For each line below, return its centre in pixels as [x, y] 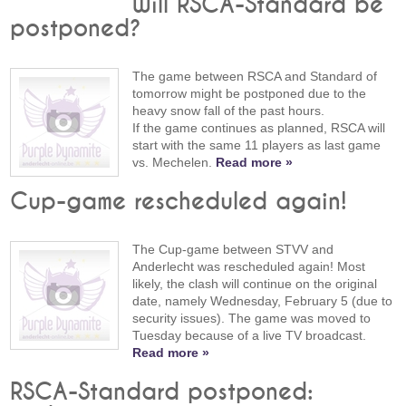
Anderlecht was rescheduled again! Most [249, 266]
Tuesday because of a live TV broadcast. [250, 335]
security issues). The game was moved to [252, 318]
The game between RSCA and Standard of [255, 76]
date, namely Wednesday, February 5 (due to [263, 300]
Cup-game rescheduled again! [179, 202]
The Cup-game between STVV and [233, 249]
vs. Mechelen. [174, 162]
